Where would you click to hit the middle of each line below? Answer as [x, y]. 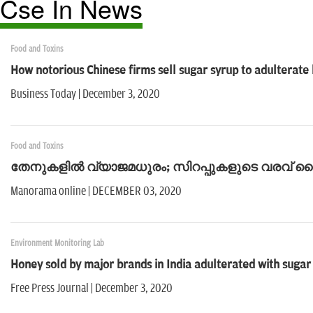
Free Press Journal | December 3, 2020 [92, 289]
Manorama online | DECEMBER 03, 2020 [100, 192]
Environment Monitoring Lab [57, 244]
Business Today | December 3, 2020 [92, 95]
